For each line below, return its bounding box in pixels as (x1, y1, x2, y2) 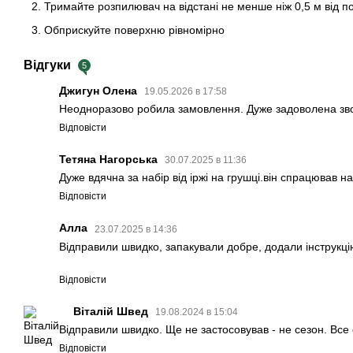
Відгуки (24, 58, 74, 72)
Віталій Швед (73, 304, 151, 318)
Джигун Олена (59, 84, 140, 98)
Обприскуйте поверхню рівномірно (44, 24, 225, 37)
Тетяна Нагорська (59, 153, 161, 166)
